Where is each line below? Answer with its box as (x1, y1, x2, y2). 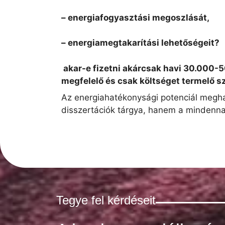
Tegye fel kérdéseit (56, 193, 156, 207)
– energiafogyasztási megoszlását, (61, 12, 209, 23)
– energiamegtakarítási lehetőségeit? (61, 38, 219, 48)
